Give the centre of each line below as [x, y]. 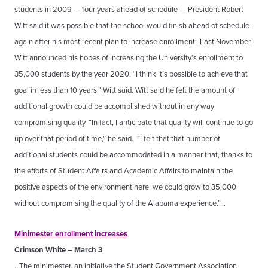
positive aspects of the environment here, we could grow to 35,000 [125, 187]
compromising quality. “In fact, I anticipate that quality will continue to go [134, 122]
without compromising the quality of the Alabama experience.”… [120, 203]
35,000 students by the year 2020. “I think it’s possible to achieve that [131, 74]
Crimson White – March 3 [59, 250]
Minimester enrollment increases [71, 234]
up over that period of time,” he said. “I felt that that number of [117, 138]
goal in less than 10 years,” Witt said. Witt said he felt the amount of [125, 90]
